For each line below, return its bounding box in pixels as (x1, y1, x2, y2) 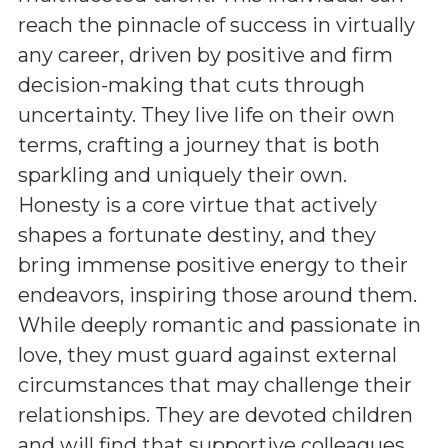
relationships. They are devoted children (18, 403, 413, 427)
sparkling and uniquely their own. (18, 163, 347, 187)
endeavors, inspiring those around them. (18, 283, 417, 307)
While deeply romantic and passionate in (18, 313, 421, 337)
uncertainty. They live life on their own (18, 103, 395, 127)
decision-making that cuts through (18, 73, 365, 97)
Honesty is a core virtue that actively (18, 193, 377, 217)
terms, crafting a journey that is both (18, 133, 380, 157)
